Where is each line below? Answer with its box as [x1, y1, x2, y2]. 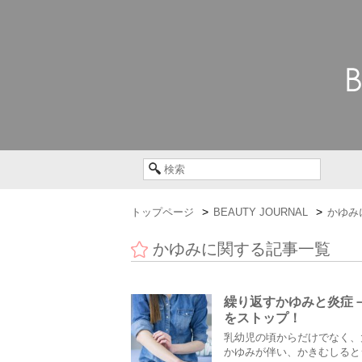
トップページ [131, 206, 194, 218]
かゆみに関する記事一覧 [153, 240, 330, 258]
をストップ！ [224, 311, 301, 325]
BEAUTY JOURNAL [213, 206, 308, 218]
